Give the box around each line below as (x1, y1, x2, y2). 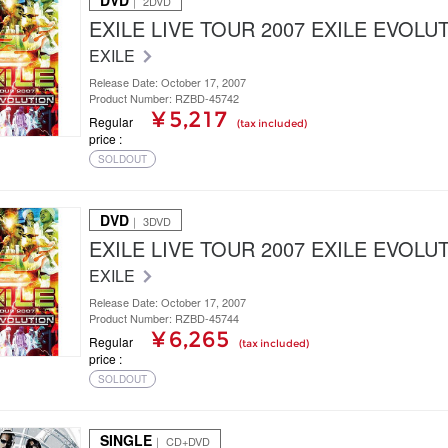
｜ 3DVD (129, 213, 171, 230)
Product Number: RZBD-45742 (89, 90, 239, 107)
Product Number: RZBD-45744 (89, 310, 239, 327)
